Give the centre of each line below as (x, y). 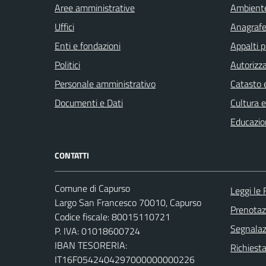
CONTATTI (72, 155)
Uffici (64, 26)
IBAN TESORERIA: (91, 245)
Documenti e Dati (89, 102)
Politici (67, 64)
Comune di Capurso (92, 188)
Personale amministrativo (105, 83)
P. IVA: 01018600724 (97, 231)
